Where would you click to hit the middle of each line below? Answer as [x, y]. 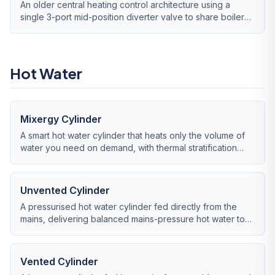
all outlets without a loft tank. [77, 231]
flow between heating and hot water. [94, 29]
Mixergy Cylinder [61, 119]
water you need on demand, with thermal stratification [129, 148]
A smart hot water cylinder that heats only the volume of [133, 135]
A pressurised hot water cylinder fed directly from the [129, 207]
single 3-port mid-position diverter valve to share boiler [132, 17]
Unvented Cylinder [65, 190]
